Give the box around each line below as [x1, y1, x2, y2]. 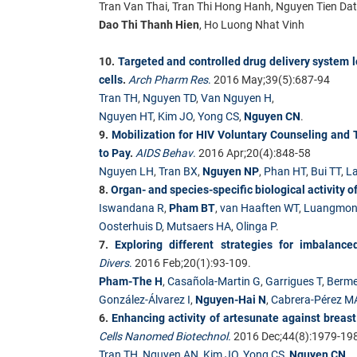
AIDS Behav [135, 146, 193, 159]
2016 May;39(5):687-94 [211, 73, 330, 86]
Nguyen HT [99, 109, 153, 123]
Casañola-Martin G [167, 274, 261, 288]
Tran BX [159, 164, 198, 178]
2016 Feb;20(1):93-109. [132, 256, 251, 269]
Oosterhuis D [99, 219, 162, 233]
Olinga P [236, 219, 276, 233]
